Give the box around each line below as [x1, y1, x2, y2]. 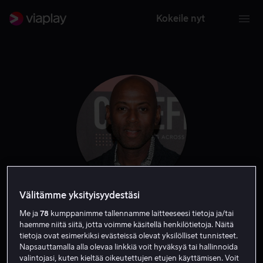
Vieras [143, 235, 170, 245]
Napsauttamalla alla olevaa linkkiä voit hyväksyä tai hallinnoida [19, 243, 238, 251]
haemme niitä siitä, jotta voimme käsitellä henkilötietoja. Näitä [19, 221, 234, 229]
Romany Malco [50, 203, 213, 227]
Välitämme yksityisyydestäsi [19, 191, 140, 201]
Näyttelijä [93, 235, 136, 245]
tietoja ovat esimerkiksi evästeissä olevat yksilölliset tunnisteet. [19, 232, 238, 240]
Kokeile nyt [156, 14, 205, 23]
